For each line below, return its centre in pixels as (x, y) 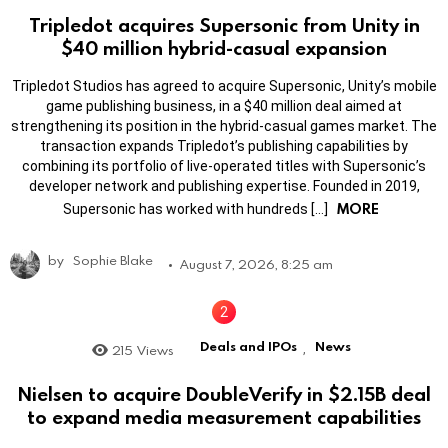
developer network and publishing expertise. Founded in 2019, (224, 185)
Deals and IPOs (248, 345)
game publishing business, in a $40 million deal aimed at (224, 105)
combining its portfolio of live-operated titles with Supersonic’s (224, 165)
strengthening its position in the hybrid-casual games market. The (224, 125)
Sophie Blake (113, 259)
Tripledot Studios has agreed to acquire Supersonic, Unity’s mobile (224, 85)
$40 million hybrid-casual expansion (224, 47)
